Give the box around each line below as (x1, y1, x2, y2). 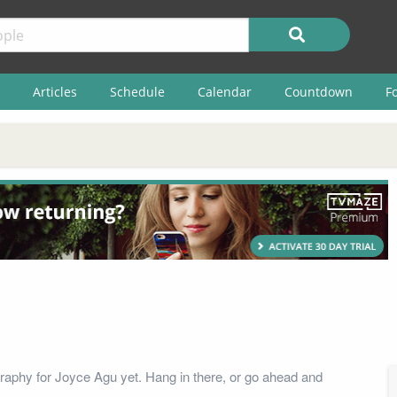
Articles (32, 82, 77, 100)
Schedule (109, 82, 165, 100)
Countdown (284, 82, 353, 100)
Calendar (197, 82, 252, 100)
